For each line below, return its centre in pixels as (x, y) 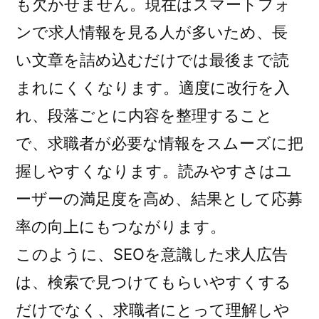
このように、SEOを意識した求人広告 (152, 254)
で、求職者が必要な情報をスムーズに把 (159, 143)
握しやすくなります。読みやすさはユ (154, 171)
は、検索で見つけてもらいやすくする (153, 282)
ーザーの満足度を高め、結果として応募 (159, 199)
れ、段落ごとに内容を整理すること (144, 115)
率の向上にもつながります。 (121, 226)
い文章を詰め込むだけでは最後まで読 (152, 60)
